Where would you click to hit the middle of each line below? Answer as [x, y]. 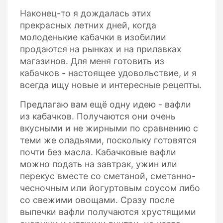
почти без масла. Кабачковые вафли [98, 152]
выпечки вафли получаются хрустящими [108, 212]
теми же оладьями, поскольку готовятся [108, 140]
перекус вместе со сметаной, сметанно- [108, 176]
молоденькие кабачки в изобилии [93, 37]
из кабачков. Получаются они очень [98, 116]
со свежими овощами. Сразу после [97, 200]
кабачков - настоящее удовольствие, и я [108, 73]
